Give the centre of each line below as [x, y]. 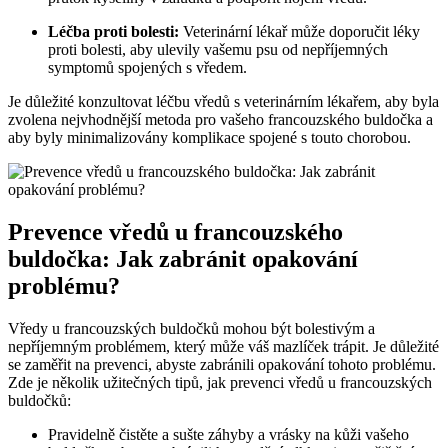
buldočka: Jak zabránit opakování [183, 259]
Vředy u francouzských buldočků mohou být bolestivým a [191, 329]
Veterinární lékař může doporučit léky [299, 32]
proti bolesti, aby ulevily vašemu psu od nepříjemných [218, 50]
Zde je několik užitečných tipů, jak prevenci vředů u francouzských [220, 383]
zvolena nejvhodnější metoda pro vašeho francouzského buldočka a [220, 120]
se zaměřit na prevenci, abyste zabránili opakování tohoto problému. [222, 365]
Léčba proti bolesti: [113, 32]
